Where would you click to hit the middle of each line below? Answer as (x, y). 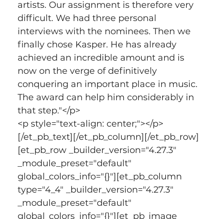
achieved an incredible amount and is (102, 57)
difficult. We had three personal (88, 18)
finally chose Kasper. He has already (98, 44)
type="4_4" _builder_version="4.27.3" (97, 189)
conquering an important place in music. (109, 84)
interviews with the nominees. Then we (105, 31)
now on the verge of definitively (88, 71)
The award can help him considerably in (107, 97)
